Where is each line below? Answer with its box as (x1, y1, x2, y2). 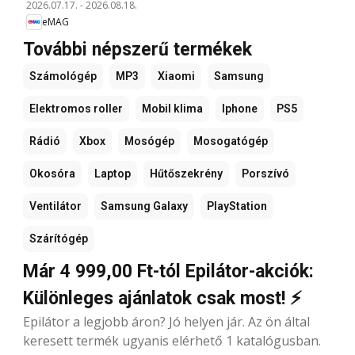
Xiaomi (158, 69, 195, 82)
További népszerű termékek (23, 38, 252, 60)
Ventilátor (29, 199, 82, 212)
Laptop (94, 166, 131, 180)
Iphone (222, 101, 258, 115)
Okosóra (29, 166, 75, 180)
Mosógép (124, 134, 174, 147)
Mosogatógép (193, 134, 268, 147)
